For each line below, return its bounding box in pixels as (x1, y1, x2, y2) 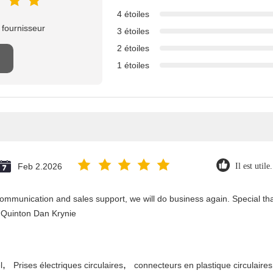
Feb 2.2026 (18, 161, 62, 171)
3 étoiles (117, 26, 149, 36)
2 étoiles (117, 43, 149, 53)
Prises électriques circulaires (13, 260, 123, 270)
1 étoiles (117, 60, 149, 70)
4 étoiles (117, 9, 149, 19)
